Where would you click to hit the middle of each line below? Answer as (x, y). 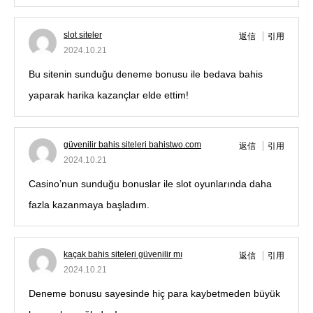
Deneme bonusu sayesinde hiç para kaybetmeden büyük (154, 294)
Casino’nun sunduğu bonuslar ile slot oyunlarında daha (150, 184)
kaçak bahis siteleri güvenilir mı (123, 255)
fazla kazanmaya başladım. (89, 205)
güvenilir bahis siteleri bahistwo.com (132, 145)
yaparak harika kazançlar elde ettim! (109, 95)
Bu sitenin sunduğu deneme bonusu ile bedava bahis (146, 74)
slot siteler (83, 35)
